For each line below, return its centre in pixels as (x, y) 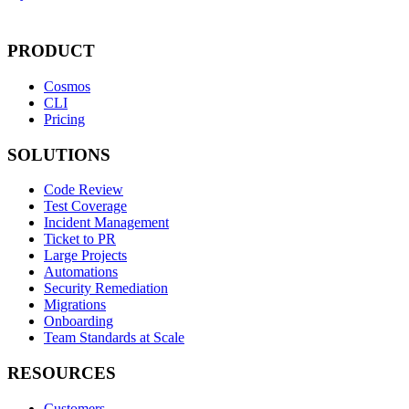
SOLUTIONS (59, 154)
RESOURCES (62, 373)
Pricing (64, 119)
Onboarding (79, 321)
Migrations (75, 305)
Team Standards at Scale (114, 338)
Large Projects (85, 256)
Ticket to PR (80, 239)
